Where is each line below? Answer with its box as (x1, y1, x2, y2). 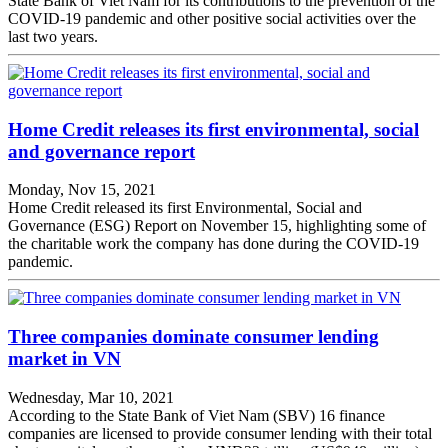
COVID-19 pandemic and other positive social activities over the (8, 9, 416, 27)
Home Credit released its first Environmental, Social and (8, 199, 362, 217)
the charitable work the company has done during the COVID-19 (8, 235, 419, 253)
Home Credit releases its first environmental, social (8, 118, 419, 140)
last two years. (8, 27, 102, 45)
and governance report (8, 140, 195, 162)
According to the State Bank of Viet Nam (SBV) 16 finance (8, 406, 385, 424)
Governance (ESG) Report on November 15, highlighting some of (8, 217, 426, 235)
